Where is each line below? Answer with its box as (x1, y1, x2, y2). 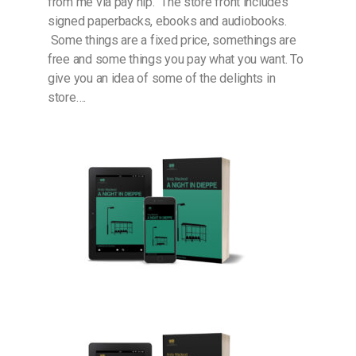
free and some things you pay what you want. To (48, 52, 304, 67)
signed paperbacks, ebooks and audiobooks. (48, 14, 287, 29)
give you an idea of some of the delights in (48, 71, 276, 86)
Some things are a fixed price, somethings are (48, 33, 296, 48)
